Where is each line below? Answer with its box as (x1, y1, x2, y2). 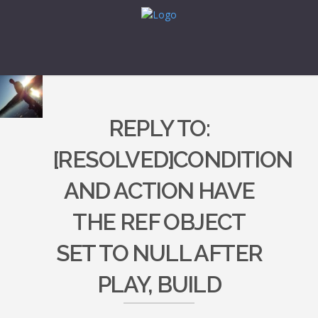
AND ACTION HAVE (63, 177, 255, 204)
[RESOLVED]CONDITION (53, 146, 292, 172)
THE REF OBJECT (72, 209, 246, 235)
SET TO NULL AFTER (55, 240, 263, 266)
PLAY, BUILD (97, 271, 221, 297)
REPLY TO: (108, 115, 210, 141)
